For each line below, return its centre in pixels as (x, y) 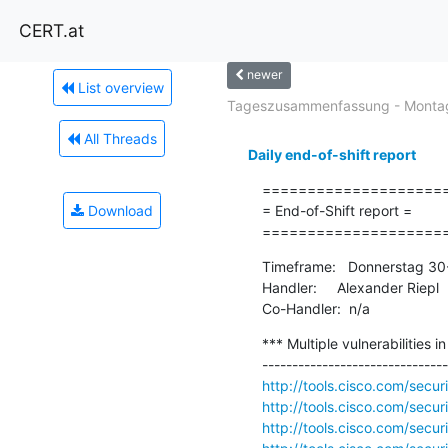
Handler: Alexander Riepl (350, 287)
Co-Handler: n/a (315, 308)
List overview (118, 87)
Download (118, 210)
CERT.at (51, 30)
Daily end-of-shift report (331, 154)
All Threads (118, 138)
